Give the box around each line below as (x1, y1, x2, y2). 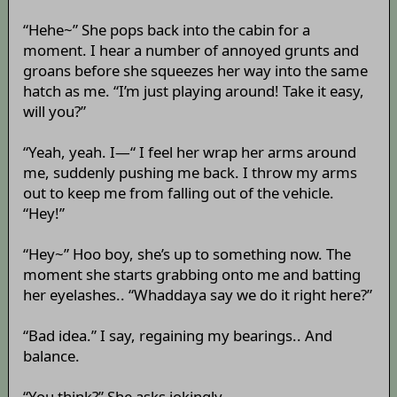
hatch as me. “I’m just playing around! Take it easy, (22, 81, 364, 102)
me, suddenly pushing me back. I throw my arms (22, 162, 357, 183)
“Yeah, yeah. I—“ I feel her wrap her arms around (22, 142, 356, 163)
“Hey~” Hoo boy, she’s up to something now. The (22, 244, 351, 265)
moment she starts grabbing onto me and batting (22, 264, 361, 285)
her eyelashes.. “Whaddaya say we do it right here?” (22, 284, 372, 306)
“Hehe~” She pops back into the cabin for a (22, 19, 310, 41)
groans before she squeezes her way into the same (22, 60, 368, 82)
